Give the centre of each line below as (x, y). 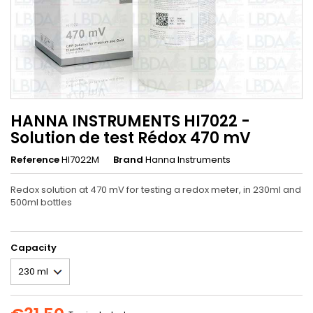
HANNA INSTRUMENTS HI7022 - (130, 121)
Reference (35, 159)
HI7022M (80, 159)
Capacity (34, 247)
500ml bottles (41, 202)
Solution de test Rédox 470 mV (131, 138)
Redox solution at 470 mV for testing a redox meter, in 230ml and (156, 189)
